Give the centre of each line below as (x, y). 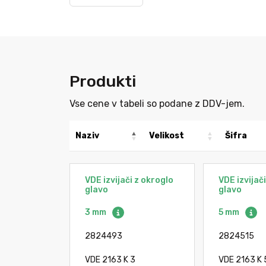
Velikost (167, 136)
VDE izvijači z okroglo (129, 180)
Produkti (103, 81)
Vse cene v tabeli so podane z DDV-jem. (157, 104)
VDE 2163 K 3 (110, 260)
